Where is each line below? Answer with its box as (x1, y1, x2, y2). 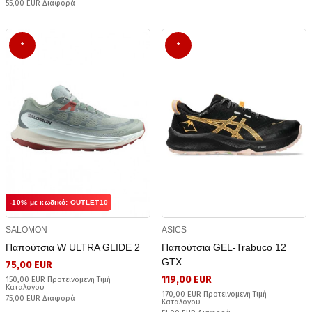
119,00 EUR (162, 274, 212, 286)
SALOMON (6, 225, 47, 235)
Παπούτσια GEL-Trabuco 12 (162, 242, 286, 253)
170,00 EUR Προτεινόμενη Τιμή (162, 290, 267, 299)
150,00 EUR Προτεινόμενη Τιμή (6, 275, 111, 285)
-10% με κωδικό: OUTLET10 (10, 198, 109, 207)
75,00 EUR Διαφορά (6, 294, 75, 304)
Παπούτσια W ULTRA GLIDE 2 (6, 242, 140, 253)
